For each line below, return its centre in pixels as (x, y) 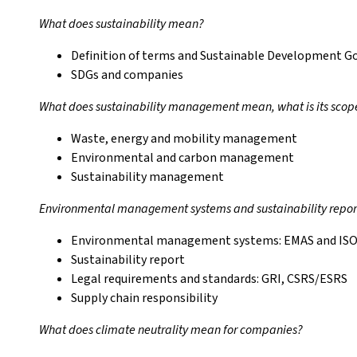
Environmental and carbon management (182, 158)
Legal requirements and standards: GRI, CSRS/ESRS (209, 279)
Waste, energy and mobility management (184, 139)
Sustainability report (128, 260)
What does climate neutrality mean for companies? (171, 330)
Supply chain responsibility (144, 298)
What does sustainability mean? (122, 24)
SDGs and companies (127, 75)
